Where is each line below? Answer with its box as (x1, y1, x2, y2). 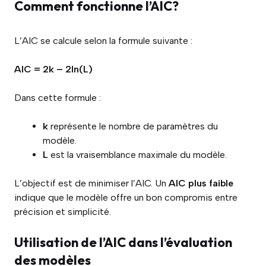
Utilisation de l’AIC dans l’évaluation (14, 234, 232, 251)
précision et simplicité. (14, 206, 111, 217)
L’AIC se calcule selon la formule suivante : (14, 35, 192, 46)
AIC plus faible (169, 178, 233, 189)
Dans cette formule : (14, 92, 101, 103)
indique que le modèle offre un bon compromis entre (14, 192, 237, 203)
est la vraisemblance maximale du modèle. (48, 149, 227, 160)
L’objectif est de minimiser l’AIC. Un (14, 178, 169, 189)
